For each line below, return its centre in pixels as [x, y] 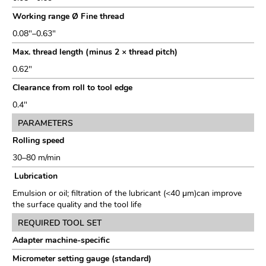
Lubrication [35, 176]
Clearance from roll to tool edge [72, 88]
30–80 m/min [37, 158]
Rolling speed [38, 141]
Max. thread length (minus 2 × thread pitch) [95, 52]
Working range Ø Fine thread [68, 17]
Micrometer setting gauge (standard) [82, 259]
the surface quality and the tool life [77, 205]
